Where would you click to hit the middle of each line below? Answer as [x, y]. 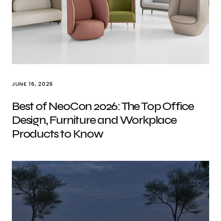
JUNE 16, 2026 [33, 84]
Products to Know [57, 134]
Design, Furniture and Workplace [94, 120]
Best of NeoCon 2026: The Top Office [103, 106]
